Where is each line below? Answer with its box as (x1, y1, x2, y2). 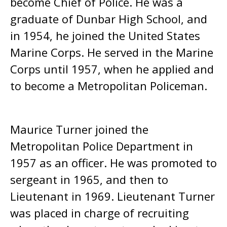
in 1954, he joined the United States (10, 28, 200, 43)
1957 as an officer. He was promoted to (10, 155, 217, 170)
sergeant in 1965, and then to (10, 172, 168, 187)
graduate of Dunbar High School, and (10, 11, 207, 26)
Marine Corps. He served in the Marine (10, 45, 213, 60)
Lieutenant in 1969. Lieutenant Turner (10, 188, 215, 204)
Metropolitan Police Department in (10, 138, 193, 154)
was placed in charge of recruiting (10, 205, 189, 220)
